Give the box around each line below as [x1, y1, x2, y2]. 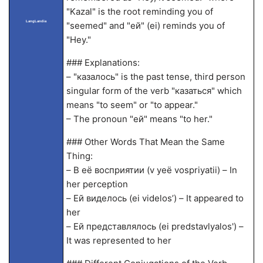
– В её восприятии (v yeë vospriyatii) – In [66, 164, 237, 176]
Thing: [66, 150, 93, 161]
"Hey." [66, 34, 91, 45]
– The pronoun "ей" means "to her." [66, 113, 213, 124]
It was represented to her [66, 235, 171, 246]
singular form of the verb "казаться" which [66, 85, 242, 96]
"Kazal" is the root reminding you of [66, 6, 213, 17]
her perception [66, 178, 128, 190]
